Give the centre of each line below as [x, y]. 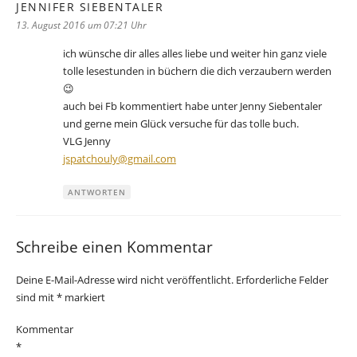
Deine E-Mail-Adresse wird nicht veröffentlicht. [125, 279]
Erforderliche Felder [282, 279]
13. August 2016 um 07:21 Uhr [81, 25]
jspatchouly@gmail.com [120, 159]
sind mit [36, 297]
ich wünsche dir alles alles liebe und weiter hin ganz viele [195, 54]
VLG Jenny [87, 141]
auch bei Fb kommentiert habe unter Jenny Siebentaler [192, 106]
